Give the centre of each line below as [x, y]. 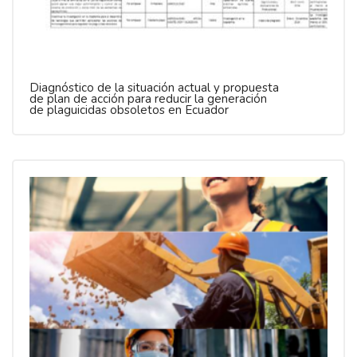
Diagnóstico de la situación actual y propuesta [154, 87]
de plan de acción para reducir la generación [148, 98]
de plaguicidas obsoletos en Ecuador [129, 110]
